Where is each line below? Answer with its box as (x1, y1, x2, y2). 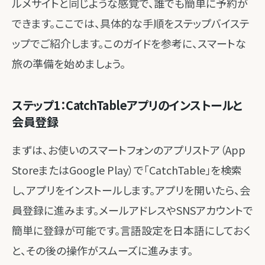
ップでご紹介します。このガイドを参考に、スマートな (12, 35, 246, 51)
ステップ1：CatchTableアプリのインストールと (12, 96, 243, 114)
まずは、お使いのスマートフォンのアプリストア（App (12, 142, 245, 157)
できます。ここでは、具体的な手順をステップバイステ (12, 15, 249, 31)
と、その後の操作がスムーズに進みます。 (12, 243, 193, 258)
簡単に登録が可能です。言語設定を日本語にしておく (12, 222, 250, 238)
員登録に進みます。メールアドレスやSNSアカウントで (12, 202, 253, 218)
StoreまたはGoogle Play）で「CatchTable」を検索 (12, 162, 242, 177)
